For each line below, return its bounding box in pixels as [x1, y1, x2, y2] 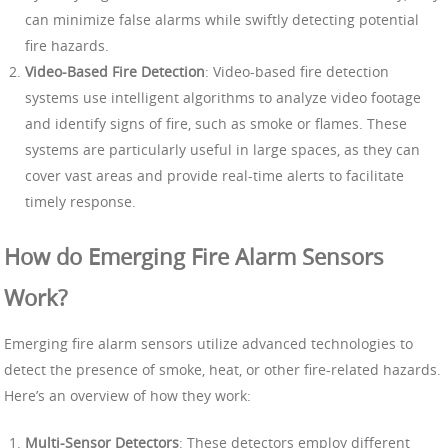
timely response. [25, 191, 136, 211]
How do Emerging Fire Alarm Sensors [4, 241, 384, 271]
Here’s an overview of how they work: [4, 386, 251, 406]
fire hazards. [25, 35, 109, 55]
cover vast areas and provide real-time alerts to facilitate [25, 165, 404, 185]
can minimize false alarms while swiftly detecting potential [25, 9, 419, 29]
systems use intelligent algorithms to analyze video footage [25, 87, 421, 107]
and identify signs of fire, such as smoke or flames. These [25, 113, 407, 133]
